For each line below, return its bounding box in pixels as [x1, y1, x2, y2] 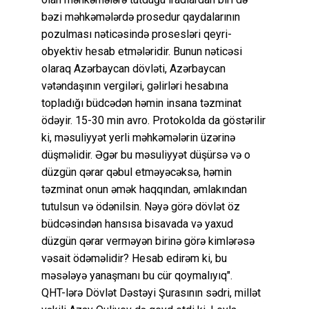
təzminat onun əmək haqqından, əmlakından [41, 182, 247, 196]
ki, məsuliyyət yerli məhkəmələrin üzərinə [41, 130, 235, 144]
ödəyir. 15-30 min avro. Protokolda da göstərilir [41, 113, 266, 127]
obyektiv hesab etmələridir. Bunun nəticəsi [41, 44, 242, 58]
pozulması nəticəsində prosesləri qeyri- [41, 27, 232, 41]
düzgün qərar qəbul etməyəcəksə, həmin [41, 165, 232, 179]
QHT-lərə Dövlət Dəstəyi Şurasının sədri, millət [41, 286, 261, 299]
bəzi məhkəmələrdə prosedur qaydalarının [41, 10, 240, 23]
